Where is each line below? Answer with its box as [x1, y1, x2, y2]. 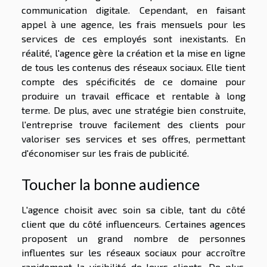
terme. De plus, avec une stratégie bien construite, [21, 104, 246, 116]
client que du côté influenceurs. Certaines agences [21, 218, 246, 230]
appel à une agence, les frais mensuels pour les [21, 18, 246, 30]
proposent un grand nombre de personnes [21, 232, 246, 244]
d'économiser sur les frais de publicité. [21, 147, 189, 159]
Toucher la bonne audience [21, 175, 200, 194]
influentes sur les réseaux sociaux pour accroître [21, 247, 246, 259]
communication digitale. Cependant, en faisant [21, 4, 246, 16]
